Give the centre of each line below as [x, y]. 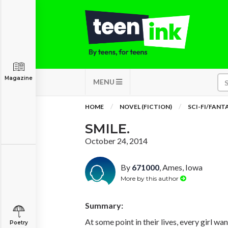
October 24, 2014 [116, 141]
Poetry [19, 223]
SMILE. [107, 129]
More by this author [150, 178]
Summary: [104, 205]
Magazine [19, 78]
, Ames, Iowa [181, 167]
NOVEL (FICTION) [146, 107]
